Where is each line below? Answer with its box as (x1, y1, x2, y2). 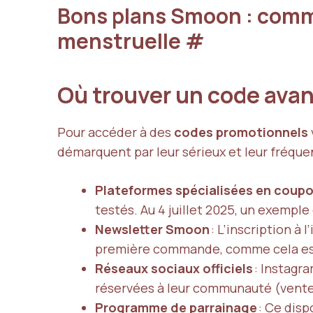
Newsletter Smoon (95, 221, 210, 238)
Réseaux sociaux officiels (95, 260, 253, 277)
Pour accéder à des (57, 124, 174, 141)
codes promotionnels (174, 124, 308, 141)
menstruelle (57, 27, 185, 56)
